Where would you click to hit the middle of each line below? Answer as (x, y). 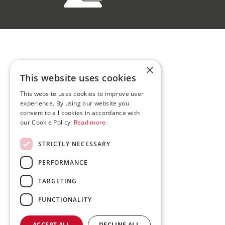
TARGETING (58, 181)
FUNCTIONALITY (65, 199)
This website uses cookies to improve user (82, 94)
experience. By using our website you (75, 103)
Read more (90, 122)
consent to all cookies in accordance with (80, 113)
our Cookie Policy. (47, 122)
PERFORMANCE (63, 162)
